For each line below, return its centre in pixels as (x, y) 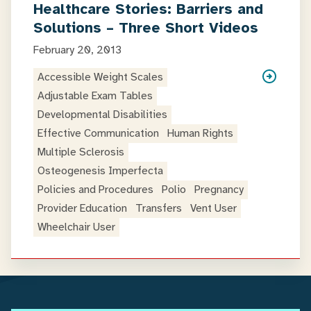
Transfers (159, 208)
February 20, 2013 (77, 50)
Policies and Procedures (95, 190)
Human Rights (200, 133)
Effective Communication (98, 133)
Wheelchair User (76, 227)
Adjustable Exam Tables (95, 96)
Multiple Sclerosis (81, 152)
